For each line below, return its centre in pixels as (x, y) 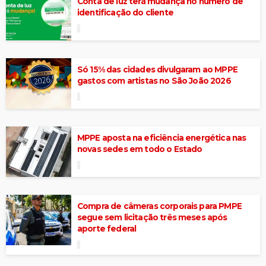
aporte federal (107, 228)
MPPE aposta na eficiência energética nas (162, 137)
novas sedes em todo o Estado (140, 149)
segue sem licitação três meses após (152, 217)
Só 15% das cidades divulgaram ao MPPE (157, 69)
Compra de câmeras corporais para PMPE (159, 206)
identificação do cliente (125, 12)
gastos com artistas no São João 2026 (154, 80)
